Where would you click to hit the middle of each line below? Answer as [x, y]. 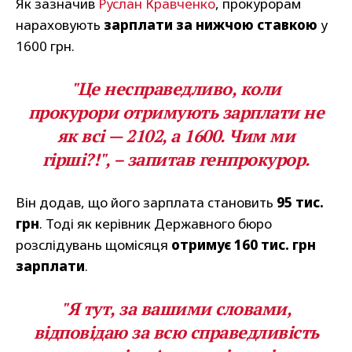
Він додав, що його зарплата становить [146, 203]
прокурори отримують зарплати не [176, 112]
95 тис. [300, 203]
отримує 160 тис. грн [244, 245]
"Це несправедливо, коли [176, 89]
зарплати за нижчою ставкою [211, 25]
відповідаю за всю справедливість [176, 332]
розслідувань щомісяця [93, 245]
